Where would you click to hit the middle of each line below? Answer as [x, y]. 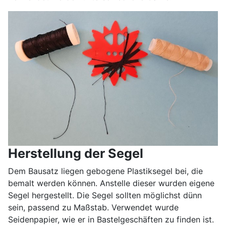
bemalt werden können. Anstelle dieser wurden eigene [111, 183]
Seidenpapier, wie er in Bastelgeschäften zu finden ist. [111, 220]
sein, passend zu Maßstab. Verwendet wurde [93, 208]
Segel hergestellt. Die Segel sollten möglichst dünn [105, 195]
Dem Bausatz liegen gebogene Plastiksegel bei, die [107, 171]
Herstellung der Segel [76, 154]
